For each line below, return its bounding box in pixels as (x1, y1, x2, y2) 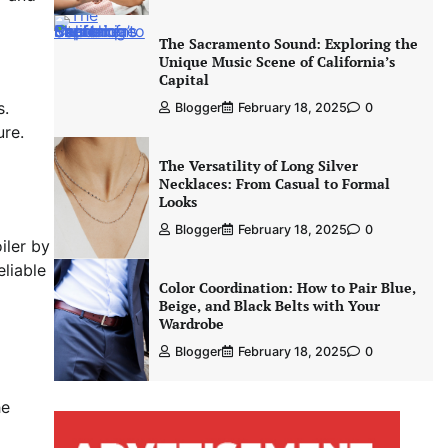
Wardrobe (158, 314, 224, 333)
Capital (158, 70, 209, 89)
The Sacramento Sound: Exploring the (158, 34, 418, 53)
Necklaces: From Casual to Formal (158, 174, 390, 193)
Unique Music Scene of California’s (158, 52, 395, 71)
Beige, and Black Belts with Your (158, 296, 380, 315)
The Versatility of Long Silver (158, 156, 358, 175)
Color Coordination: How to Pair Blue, (158, 278, 416, 297)
